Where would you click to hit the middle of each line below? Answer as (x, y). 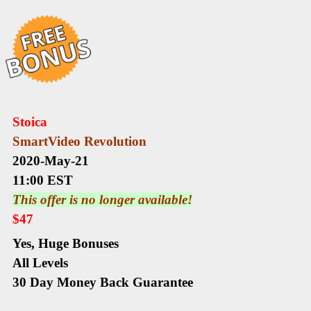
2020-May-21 (51, 161)
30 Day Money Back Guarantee (103, 283)
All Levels (40, 263)
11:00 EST (43, 180)
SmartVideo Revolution (79, 142)
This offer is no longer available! (102, 200)
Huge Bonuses (78, 244)
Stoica (30, 122)
